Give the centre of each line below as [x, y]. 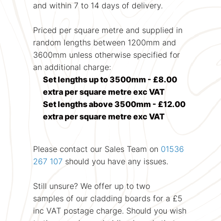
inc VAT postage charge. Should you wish [110, 210]
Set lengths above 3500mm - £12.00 [114, 104]
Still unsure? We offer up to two [91, 186]
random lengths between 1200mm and [104, 42]
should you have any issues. [115, 161]
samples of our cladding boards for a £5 [108, 198]
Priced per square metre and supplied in [108, 30]
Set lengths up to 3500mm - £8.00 [110, 79]
